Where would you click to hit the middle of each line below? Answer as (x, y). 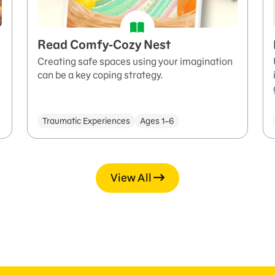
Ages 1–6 (157, 121)
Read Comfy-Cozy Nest (104, 45)
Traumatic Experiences (86, 121)
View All (131, 178)
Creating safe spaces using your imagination (135, 62)
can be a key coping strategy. (100, 75)
